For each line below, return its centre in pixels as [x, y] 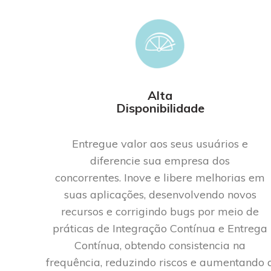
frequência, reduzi [92, 262]
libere [177, 177]
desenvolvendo [188, 194]
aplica [104, 194]
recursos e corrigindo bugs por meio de [160, 211]
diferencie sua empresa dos [160, 160]
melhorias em [229, 177]
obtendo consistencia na [185, 245]
